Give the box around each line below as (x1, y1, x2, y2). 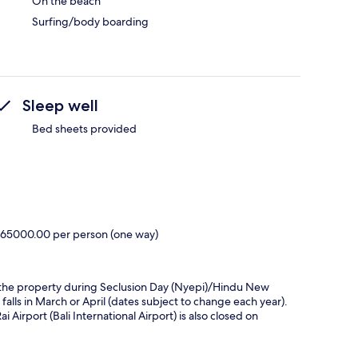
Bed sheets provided (32, 121, 137, 137)
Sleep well (22, 96, 98, 116)
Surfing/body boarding (32, 14, 149, 30)
